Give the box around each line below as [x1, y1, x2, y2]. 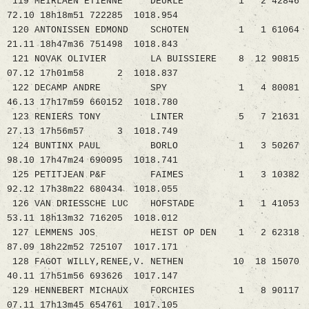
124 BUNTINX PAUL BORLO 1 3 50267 [7, 141, 299, 152]
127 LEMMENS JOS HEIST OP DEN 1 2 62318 [7, 228, 299, 239]
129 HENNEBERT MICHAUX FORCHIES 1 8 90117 [7, 286, 299, 297]
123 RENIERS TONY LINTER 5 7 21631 [7, 112, 299, 123]
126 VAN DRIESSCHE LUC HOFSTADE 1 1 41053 [7, 199, 299, 210]
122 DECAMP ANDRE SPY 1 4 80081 [7, 83, 299, 94]
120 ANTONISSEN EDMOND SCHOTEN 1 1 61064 [7, 25, 299, 36]
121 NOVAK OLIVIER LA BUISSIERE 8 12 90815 [7, 54, 299, 65]
